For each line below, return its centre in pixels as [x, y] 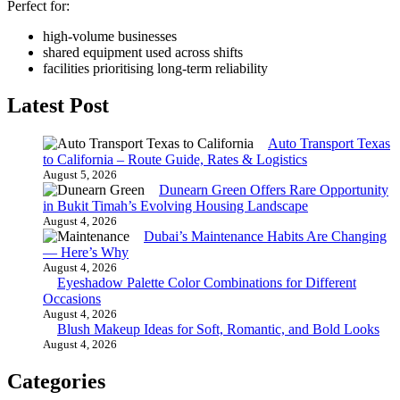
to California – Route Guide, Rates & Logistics [175, 160]
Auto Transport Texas [329, 144]
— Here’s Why [86, 253]
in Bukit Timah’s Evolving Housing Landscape [175, 206]
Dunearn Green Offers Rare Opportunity [274, 190]
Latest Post [58, 106]
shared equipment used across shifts [143, 52]
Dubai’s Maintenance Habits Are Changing [265, 237]
